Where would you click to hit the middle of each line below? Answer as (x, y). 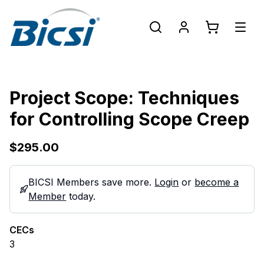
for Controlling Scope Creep (129, 119)
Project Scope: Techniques (124, 98)
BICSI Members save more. (92, 182)
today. (81, 196)
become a (217, 182)
